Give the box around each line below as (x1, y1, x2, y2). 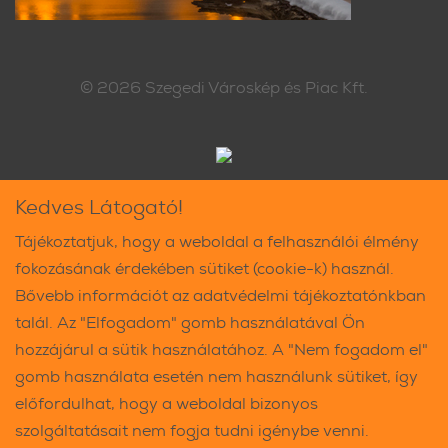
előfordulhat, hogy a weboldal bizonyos (15, 393, 318, 415)
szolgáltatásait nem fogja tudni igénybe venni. (15, 420, 369, 442)
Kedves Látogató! (15, 193, 183, 220)
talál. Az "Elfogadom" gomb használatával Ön (15, 312, 365, 334)
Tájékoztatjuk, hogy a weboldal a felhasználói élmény (15, 230, 419, 252)
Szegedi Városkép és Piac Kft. (145, 76, 368, 98)
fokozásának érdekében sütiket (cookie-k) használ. (15, 258, 394, 280)
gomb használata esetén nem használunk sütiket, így (15, 366, 418, 388)
